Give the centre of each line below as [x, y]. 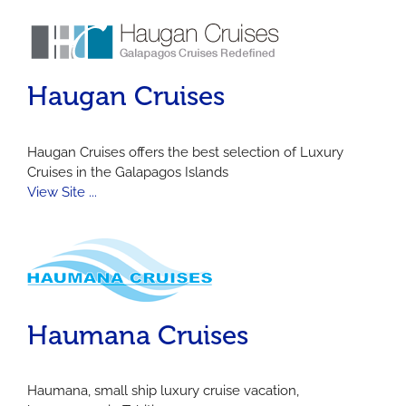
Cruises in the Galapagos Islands [128, 172]
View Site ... [62, 192]
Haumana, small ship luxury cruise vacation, [163, 391]
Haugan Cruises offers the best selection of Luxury [185, 152]
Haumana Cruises [138, 335]
